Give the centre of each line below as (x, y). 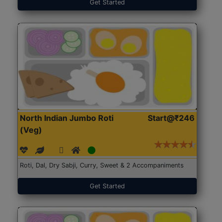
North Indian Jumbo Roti (67, 118)
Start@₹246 (171, 118)
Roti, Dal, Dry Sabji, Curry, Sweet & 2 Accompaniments (102, 165)
